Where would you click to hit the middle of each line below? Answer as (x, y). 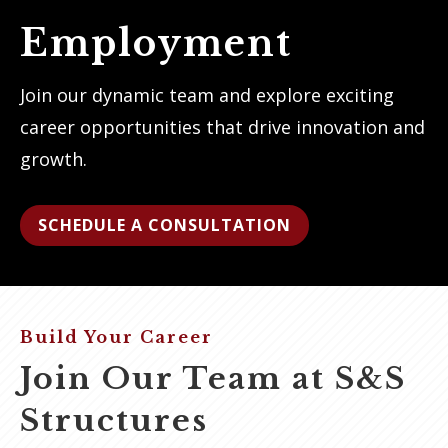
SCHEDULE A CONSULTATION (164, 224)
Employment (156, 43)
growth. (53, 159)
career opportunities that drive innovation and (222, 127)
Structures (114, 420)
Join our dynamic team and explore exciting (207, 95)
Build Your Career (116, 336)
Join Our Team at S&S (213, 378)
